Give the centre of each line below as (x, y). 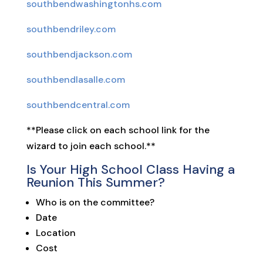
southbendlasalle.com (75, 80)
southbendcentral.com (78, 105)
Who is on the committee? (95, 203)
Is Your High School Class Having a (130, 170)
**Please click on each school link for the (118, 130)
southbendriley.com (71, 29)
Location (55, 233)
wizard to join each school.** (91, 146)
